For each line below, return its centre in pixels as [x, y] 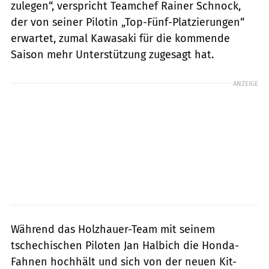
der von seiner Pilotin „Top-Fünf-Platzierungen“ [128, 22]
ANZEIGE [246, 83]
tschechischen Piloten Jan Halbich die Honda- [125, 245]
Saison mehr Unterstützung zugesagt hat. [112, 54]
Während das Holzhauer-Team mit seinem [113, 229]
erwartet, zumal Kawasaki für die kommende [120, 38]
